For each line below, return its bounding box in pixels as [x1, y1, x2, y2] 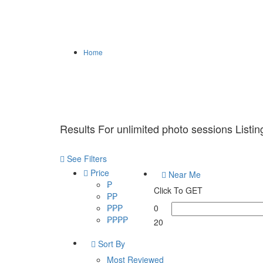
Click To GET [154, 184, 203, 196]
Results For [60, 121, 117, 136]
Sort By [96, 238, 125, 249]
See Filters [67, 153, 107, 164]
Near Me [166, 168, 201, 180]
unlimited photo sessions [117, 121, 232, 136]
